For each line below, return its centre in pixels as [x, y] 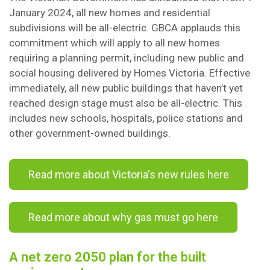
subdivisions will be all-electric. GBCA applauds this [125, 28]
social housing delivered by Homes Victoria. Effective [130, 73]
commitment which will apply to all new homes [115, 43]
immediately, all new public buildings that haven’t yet [126, 88]
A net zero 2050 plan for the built [108, 257]
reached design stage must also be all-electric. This [126, 103]
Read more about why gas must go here [123, 217]
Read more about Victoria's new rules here [129, 174]
